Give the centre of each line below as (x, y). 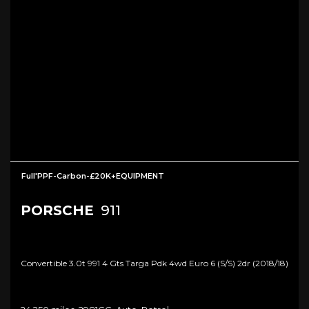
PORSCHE (57, 210)
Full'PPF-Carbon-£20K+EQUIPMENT (93, 176)
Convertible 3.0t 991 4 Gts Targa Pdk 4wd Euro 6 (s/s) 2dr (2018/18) (154, 263)
